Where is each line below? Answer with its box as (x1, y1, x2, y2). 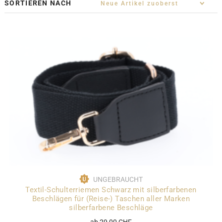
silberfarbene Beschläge (69, 203, 153, 213)
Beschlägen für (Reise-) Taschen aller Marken (32, 194, 190, 204)
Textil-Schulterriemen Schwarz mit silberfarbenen (25, 185, 197, 195)
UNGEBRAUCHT (93, 175, 143, 184)
